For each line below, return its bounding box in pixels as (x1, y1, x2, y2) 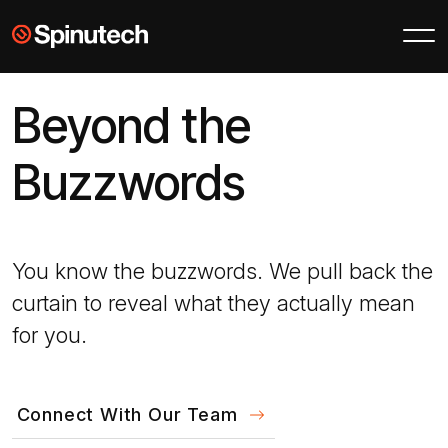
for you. (12, 321, 87, 348)
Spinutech (147, 22, 229, 43)
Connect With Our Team (16, 403, 238, 425)
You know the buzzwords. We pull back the (12, 257, 433, 284)
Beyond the (12, 96, 251, 155)
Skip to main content (11, 22, 181, 43)
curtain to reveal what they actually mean (12, 289, 415, 316)
